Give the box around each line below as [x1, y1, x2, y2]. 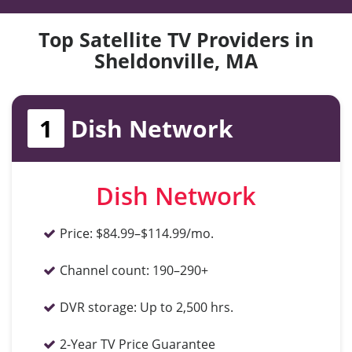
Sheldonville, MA [94, 47, 258, 74]
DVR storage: [60, 299, 137, 316]
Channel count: [60, 262, 149, 279]
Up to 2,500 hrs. [140, 299, 233, 316]
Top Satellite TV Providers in [38, 26, 313, 53]
